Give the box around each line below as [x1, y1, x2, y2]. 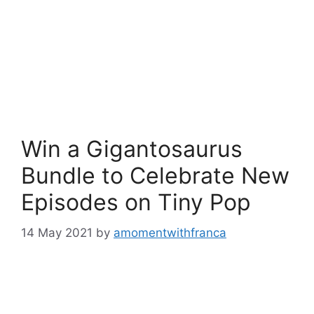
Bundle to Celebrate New [21, 162, 289, 189]
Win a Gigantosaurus [21, 135, 243, 163]
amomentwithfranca [114, 225, 226, 240]
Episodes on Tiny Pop [21, 189, 251, 216]
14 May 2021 [21, 225, 93, 240]
